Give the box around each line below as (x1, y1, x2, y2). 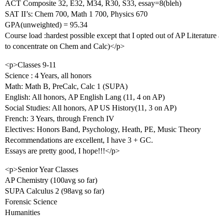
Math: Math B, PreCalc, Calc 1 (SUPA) (5, 82, 128, 90)
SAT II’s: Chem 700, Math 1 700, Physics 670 (5, 10, 148, 18)
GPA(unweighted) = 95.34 (5, 21, 88, 29)
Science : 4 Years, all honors (5, 71, 91, 80)
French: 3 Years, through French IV (5, 114, 114, 123)
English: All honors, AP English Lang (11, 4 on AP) (5, 93, 165, 101)
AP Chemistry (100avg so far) (5, 176, 97, 184)
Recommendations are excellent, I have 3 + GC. (5, 136, 153, 144)
